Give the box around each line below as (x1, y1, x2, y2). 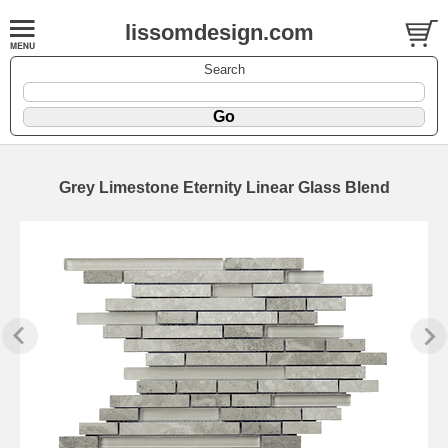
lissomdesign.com (125, 20, 314, 45)
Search (203, 61, 245, 77)
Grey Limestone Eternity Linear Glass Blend (58, 178, 390, 196)
